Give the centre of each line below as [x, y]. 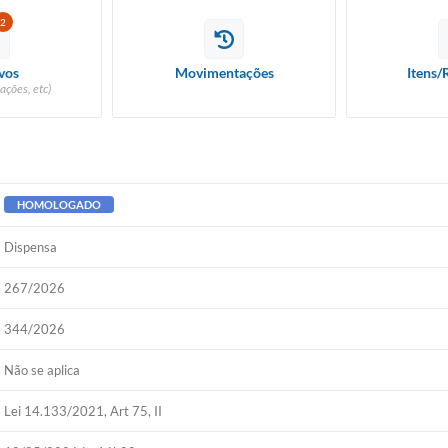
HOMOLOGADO [59, 204]
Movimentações [224, 72]
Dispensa [31, 247]
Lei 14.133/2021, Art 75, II [83, 411]
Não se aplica [42, 370]
